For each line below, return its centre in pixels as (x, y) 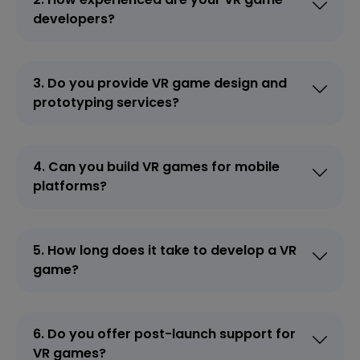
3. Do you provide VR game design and (160, 83)
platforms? (70, 186)
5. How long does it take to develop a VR (165, 250)
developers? (74, 18)
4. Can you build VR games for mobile (156, 166)
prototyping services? (106, 102)
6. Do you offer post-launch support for (164, 333)
